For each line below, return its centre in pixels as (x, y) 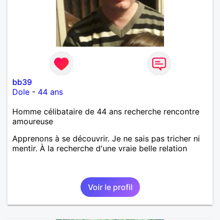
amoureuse (33, 121)
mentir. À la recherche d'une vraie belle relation (100, 148)
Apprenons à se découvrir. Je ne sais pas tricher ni (106, 138)
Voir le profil (110, 187)
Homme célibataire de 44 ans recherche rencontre (106, 111)
